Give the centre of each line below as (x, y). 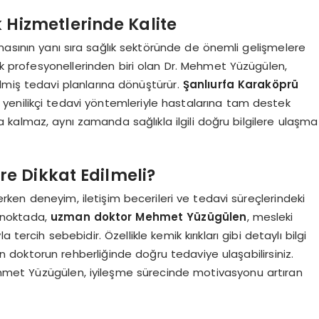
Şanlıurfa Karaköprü (241, 84)
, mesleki (270, 216)
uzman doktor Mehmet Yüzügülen (148, 216)
